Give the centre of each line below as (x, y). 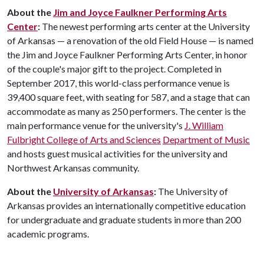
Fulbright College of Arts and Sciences (84, 139)
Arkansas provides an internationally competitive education (126, 205)
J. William (204, 125)
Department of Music (206, 139)
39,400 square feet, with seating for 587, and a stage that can (128, 97)
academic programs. (49, 234)
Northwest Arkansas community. (74, 168)
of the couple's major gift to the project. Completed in (114, 69)
